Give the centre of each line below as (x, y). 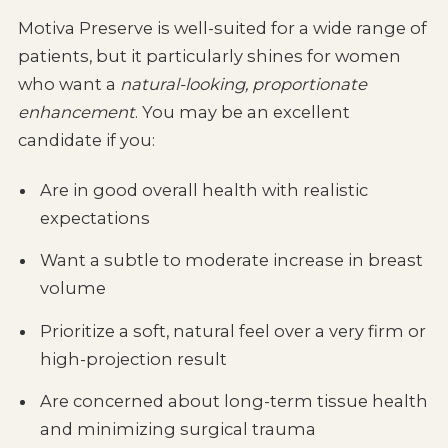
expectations (95, 217)
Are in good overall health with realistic (204, 189)
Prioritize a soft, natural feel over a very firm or (233, 330)
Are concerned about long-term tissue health (234, 401)
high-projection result (134, 358)
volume (73, 288)
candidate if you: (86, 140)
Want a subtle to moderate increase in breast (232, 260)
